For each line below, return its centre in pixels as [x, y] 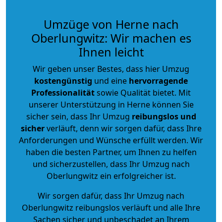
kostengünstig [63, 81]
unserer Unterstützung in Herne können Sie [111, 104]
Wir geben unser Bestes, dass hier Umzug [111, 69]
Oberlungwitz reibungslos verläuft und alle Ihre [111, 207]
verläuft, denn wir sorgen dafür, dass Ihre [123, 128]
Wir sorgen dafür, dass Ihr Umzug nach [111, 195]
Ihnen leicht [111, 52]
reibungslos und [164, 116]
